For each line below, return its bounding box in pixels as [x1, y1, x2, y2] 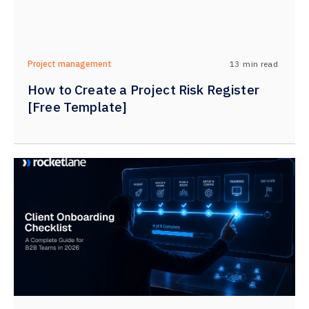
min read [243, 58, 278, 69]
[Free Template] [28, 99, 128, 115]
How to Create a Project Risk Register [28, 81, 259, 98]
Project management [28, 59, 112, 69]
